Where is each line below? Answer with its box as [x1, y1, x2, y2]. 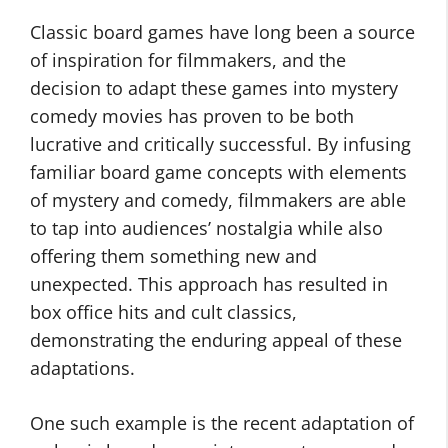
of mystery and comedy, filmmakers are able [30, 188, 406, 212]
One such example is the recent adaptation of [30, 411, 414, 435]
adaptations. [30, 356, 135, 380]
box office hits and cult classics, [30, 300, 297, 324]
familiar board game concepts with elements [30, 160, 407, 184]
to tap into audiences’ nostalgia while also [30, 216, 383, 240]
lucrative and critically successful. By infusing [30, 132, 411, 156]
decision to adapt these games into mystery [30, 76, 398, 100]
